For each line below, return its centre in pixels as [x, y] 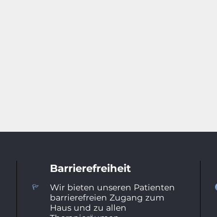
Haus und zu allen [88, 207]
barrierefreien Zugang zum [107, 197]
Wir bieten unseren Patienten [112, 187]
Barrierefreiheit [90, 168]
